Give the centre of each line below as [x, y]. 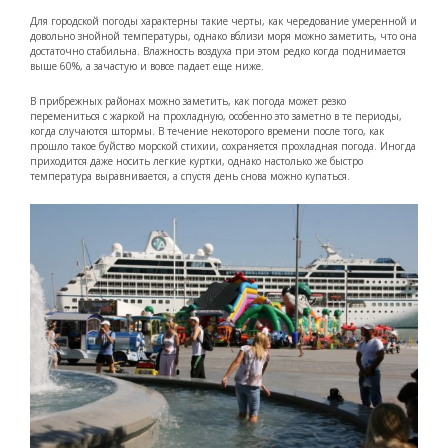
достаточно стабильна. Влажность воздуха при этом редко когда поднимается [218, 50]
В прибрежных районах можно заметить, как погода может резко [188, 100]
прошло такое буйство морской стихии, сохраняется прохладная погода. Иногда [223, 145]
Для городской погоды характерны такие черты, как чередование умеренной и [223, 20]
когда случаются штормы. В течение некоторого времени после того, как [207, 130]
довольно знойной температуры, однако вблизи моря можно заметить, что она [223, 35]
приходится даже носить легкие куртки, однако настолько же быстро [196, 160]
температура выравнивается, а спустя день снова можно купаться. [190, 175]
